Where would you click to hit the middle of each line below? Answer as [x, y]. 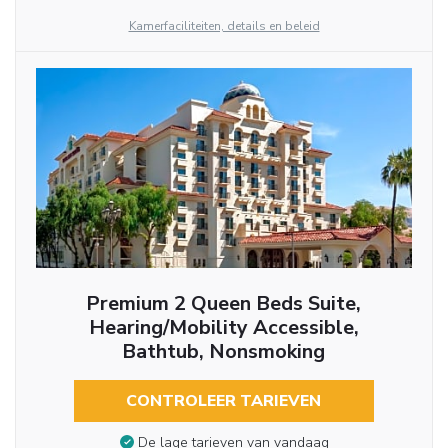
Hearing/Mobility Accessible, [223, 328]
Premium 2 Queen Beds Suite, [224, 304]
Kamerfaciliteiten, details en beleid [224, 26]
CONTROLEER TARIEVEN [224, 401]
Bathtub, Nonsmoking [224, 352]
